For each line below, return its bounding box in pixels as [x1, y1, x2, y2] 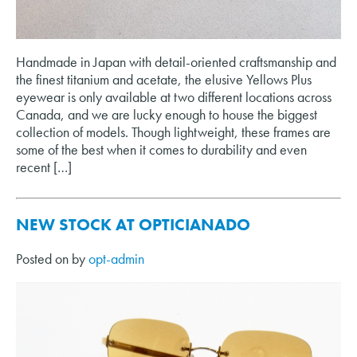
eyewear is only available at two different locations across [16, 87, 331, 106]
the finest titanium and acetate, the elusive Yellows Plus [16, 69, 312, 88]
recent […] [16, 157, 72, 176]
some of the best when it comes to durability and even [16, 139, 307, 159]
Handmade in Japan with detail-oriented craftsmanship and [16, 52, 336, 71]
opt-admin [88, 249, 144, 269]
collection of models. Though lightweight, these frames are [16, 122, 331, 141]
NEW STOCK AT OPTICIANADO [16, 214, 250, 236]
